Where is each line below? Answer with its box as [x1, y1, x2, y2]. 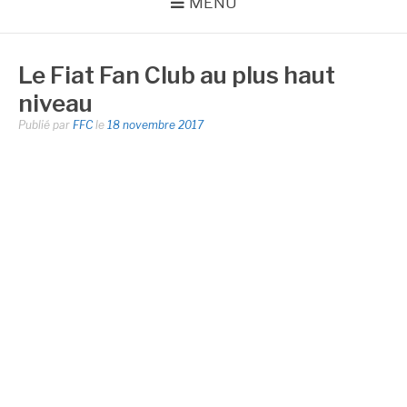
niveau [18, 89, 93, 117]
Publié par [18, 118, 73, 132]
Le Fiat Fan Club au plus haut [18, 61, 335, 89]
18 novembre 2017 [107, 118, 203, 132]
